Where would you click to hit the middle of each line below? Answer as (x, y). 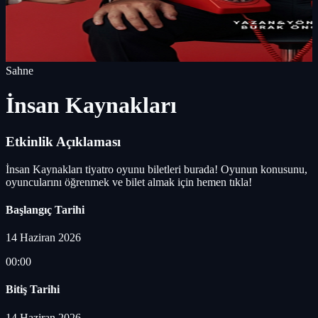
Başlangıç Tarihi (45, 209)
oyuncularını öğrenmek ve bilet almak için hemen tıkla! (129, 182)
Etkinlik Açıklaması (63, 141)
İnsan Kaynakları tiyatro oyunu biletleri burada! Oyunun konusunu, (157, 169)
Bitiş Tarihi (33, 290)
